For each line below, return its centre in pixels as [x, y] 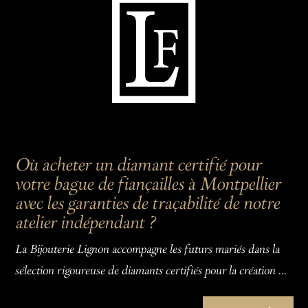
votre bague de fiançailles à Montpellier [147, 185]
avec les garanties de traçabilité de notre [147, 205]
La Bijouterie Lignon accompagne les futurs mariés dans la [147, 251]
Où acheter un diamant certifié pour [138, 166]
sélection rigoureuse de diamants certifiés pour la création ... [151, 272]
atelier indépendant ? [85, 224]
